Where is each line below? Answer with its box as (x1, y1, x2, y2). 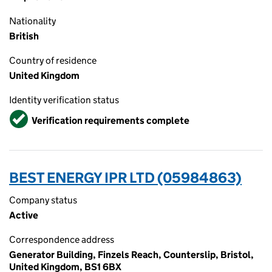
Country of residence (9, 55, 97, 66)
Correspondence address (9, 234, 114, 245)
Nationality (9, 15, 56, 27)
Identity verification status (9, 94, 119, 106)
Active (9, 209, 38, 221)
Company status (9, 194, 77, 206)
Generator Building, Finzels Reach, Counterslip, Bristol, (9, 249, 254, 260)
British (9, 30, 39, 42)
